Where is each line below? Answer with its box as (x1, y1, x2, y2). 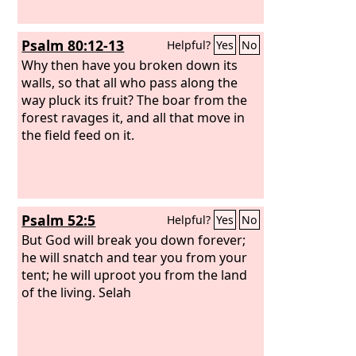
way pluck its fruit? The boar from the (21, 91, 248, 109)
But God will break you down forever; (21, 230, 246, 249)
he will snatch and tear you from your (21, 248, 248, 266)
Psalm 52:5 (21, 211, 96, 230)
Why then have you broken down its (21, 56, 238, 74)
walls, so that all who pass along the (21, 73, 238, 91)
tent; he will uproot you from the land (21, 265, 248, 284)
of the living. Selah (21, 283, 132, 301)
